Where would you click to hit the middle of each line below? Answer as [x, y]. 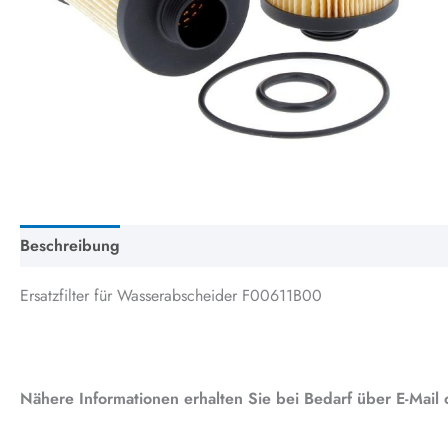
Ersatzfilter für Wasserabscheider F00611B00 [171, 295]
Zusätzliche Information [225, 245]
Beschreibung [70, 245]
